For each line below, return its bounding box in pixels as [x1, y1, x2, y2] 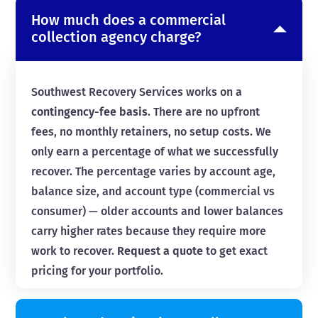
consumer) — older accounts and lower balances [31, 204, 283, 218]
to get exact [203, 244, 268, 258]
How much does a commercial [31, 11, 226, 28]
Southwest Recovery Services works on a [31, 85, 242, 99]
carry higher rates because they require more [31, 224, 266, 238]
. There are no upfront [148, 105, 260, 119]
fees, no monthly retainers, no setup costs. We [31, 125, 271, 138]
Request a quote [117, 244, 203, 258]
